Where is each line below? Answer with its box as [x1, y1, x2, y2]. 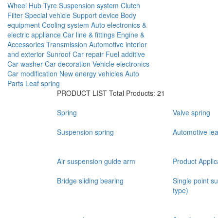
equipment [7, 20, 40, 30]
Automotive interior [89, 39, 147, 49]
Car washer [7, 59, 43, 69]
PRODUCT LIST [57, 88, 109, 98]
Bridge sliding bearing [57, 176, 124, 185]
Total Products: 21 [109, 88, 165, 98]
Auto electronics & [91, 20, 146, 30]
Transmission [46, 39, 87, 49]
